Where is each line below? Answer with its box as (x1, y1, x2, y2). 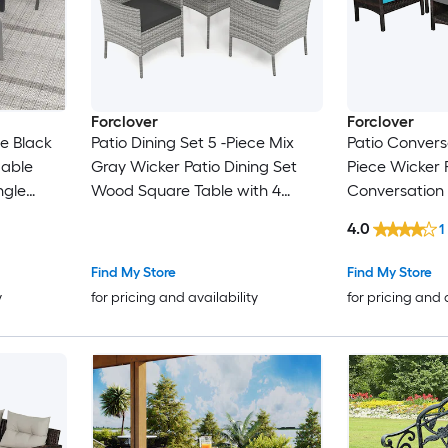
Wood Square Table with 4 (90, 181, 281, 201)
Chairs (90, 229, 138, 249)
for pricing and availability (90, 289, 258, 307)
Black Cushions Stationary (90, 205, 278, 225)
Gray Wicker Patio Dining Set (90, 157, 297, 177)
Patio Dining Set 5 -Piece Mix (90, 133, 294, 153)
